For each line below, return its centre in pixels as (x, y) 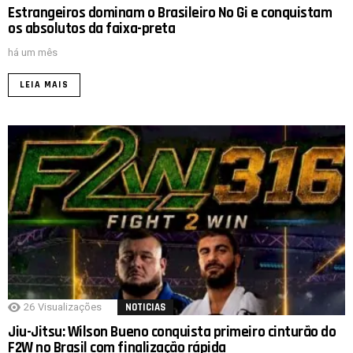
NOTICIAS (145, 308)
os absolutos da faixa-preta (92, 29)
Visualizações (70, 307)
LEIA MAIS (44, 85)
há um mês (33, 53)
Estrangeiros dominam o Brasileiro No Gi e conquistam (170, 13)
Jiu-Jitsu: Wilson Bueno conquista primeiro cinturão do (172, 333)
